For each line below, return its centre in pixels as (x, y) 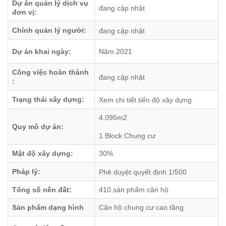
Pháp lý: (26, 172)
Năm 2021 (116, 52)
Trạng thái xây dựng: (48, 100)
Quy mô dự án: (38, 127)
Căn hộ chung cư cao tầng (141, 208)
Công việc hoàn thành (50, 72)
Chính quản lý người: (49, 31)
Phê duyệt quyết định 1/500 (143, 172)
